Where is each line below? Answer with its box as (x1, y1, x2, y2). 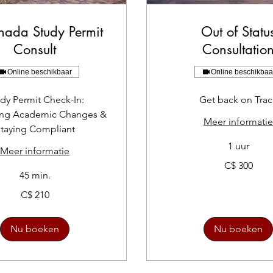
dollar (166, 169, 181, 176)
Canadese (166, 163, 195, 169)
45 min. (19, 169, 51, 181)
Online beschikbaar (7, 68, 72, 76)
